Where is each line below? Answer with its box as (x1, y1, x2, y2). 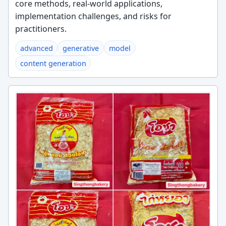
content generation (20, 58, 86, 68)
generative (63, 43, 99, 53)
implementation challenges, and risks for (15, 10, 172, 22)
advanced (20, 43, 53, 53)
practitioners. (15, 23, 67, 34)
